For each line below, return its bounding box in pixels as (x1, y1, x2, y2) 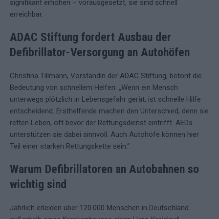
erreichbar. (10, 10, 43, 19)
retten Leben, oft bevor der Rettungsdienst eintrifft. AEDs (10, 118, 193, 127)
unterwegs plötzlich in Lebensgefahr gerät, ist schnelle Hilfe (10, 95, 201, 104)
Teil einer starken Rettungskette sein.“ (10, 142, 130, 151)
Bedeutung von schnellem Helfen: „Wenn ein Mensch (10, 83, 178, 92)
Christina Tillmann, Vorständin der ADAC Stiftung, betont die (10, 71, 202, 80)
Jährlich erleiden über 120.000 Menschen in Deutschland (10, 203, 189, 212)
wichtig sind (10, 177, 66, 191)
